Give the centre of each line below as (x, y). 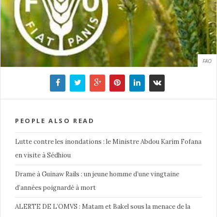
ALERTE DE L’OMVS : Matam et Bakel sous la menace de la (103, 207)
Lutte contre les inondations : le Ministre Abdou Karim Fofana (108, 142)
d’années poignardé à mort (55, 188)
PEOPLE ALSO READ (55, 121)
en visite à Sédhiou (43, 155)
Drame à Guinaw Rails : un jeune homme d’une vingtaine (97, 174)
